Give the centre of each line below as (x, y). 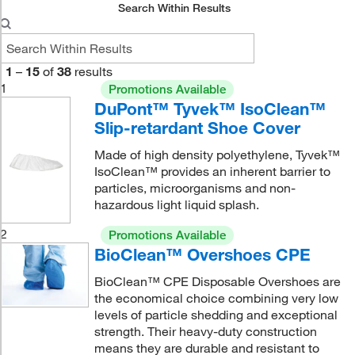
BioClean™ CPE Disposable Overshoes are (217, 281)
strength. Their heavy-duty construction (205, 331)
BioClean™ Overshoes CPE (202, 254)
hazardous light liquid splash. (176, 204)
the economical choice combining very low (216, 298)
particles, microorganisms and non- (195, 188)
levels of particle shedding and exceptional (216, 315)
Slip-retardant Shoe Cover (197, 128)
